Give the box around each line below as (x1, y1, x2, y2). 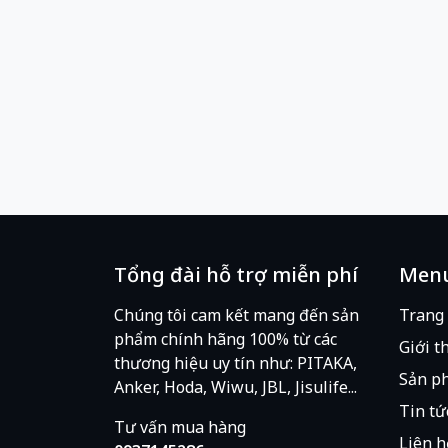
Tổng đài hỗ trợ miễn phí (114, 260, 358, 288)
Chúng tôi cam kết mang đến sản (114, 303, 359, 326)
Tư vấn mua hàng (114, 415, 246, 438)
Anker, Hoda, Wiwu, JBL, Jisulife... (114, 375, 357, 398)
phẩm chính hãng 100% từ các (114, 327, 337, 350)
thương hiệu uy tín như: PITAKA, (114, 351, 357, 374)
